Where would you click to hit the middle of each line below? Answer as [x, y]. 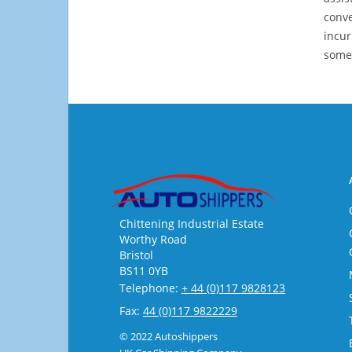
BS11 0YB [144, 271]
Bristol [136, 255]
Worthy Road [153, 239]
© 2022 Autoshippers [169, 336]
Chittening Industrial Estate [192, 224]
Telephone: [150, 288]
